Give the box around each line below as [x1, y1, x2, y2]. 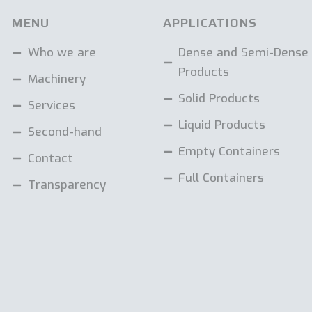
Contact [27, 150, 73, 166]
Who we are [27, 44, 96, 61]
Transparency [27, 176, 106, 193]
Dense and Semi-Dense [178, 44, 309, 61]
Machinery [27, 70, 86, 87]
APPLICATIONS [162, 13, 257, 33]
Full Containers [178, 169, 265, 186]
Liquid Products [178, 116, 266, 133]
